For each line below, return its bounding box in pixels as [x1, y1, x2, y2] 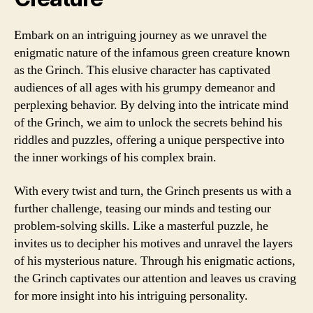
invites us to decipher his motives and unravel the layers [14, 235, 293, 252]
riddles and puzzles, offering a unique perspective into [14, 132, 284, 148]
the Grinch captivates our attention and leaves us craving [14, 270, 296, 286]
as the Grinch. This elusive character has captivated [14, 62, 270, 78]
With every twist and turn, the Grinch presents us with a [14, 182, 291, 199]
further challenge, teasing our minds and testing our [14, 200, 271, 217]
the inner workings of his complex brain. [14, 150, 217, 166]
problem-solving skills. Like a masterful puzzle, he [14, 217, 268, 234]
